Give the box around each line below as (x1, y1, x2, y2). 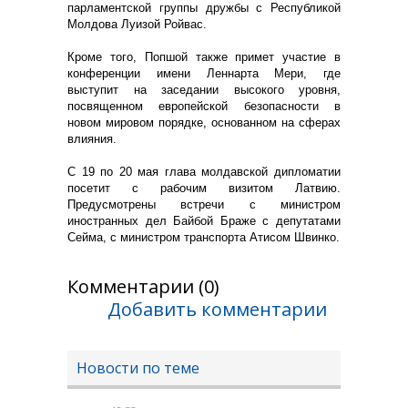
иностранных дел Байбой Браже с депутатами (67, 213, 341, 228)
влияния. (67, 131, 117, 146)
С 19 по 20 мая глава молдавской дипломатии (67, 164, 341, 178)
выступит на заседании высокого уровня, (67, 82, 341, 97)
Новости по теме (76, 357, 199, 378)
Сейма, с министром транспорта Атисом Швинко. (67, 229, 340, 244)
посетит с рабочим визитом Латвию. (67, 180, 341, 195)
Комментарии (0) (67, 273, 219, 299)
